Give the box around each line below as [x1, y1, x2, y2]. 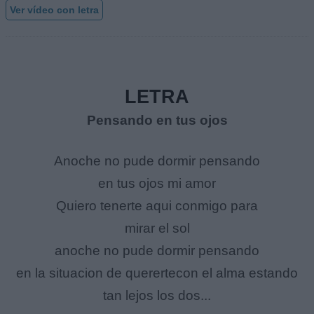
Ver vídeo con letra [10, 4, 99, 15]
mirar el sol [124, 221, 190, 236]
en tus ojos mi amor [98, 176, 216, 191]
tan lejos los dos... [103, 288, 211, 303]
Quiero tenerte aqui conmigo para [56, 198, 258, 214]
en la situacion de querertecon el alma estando [16, 266, 298, 281]
